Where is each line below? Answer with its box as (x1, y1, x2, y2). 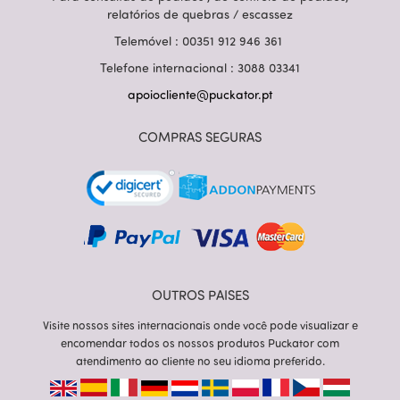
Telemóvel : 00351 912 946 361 (114, 33, 286, 48)
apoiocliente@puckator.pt (128, 87, 272, 102)
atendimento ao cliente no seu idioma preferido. (75, 354, 325, 368)
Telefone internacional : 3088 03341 (100, 60, 300, 75)
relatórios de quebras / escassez (107, 6, 293, 21)
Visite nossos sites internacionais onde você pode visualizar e (42, 318, 358, 332)
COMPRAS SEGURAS (138, 129, 262, 146)
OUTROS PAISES (151, 287, 249, 304)
